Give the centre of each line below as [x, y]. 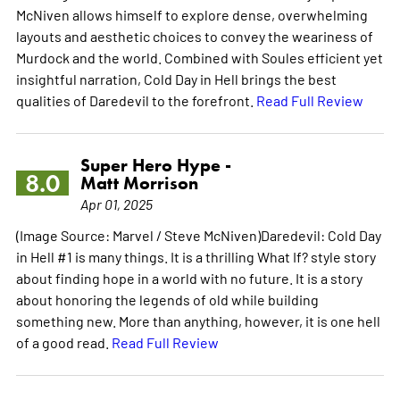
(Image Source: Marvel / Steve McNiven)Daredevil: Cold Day [198, 234]
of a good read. [63, 342]
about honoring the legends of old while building [167, 299]
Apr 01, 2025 [116, 203]
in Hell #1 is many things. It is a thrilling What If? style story [196, 256]
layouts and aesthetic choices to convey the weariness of [194, 35]
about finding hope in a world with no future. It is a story [189, 277]
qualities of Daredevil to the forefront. [136, 100]
